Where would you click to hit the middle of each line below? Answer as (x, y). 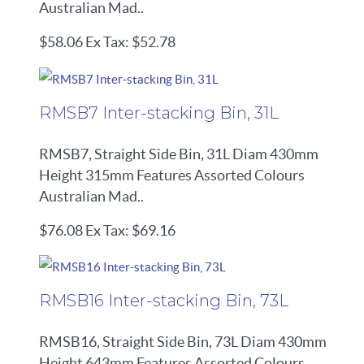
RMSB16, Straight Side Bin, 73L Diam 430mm (183, 342)
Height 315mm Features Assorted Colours (172, 175)
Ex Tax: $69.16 (130, 230)
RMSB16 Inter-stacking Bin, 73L (164, 300)
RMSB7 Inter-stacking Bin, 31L (159, 113)
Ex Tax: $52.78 (130, 43)
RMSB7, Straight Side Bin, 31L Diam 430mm (179, 154)
